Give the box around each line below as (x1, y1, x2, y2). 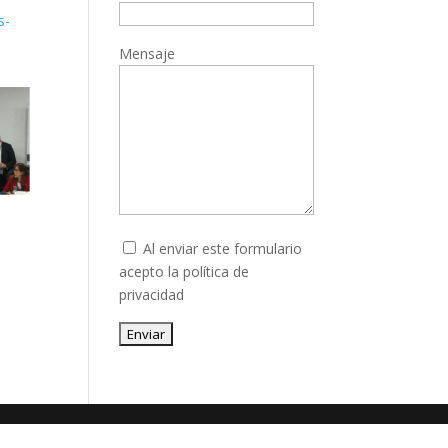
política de (183, 262, 250, 281)
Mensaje (119, 44, 176, 63)
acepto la (119, 262, 184, 281)
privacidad (119, 285, 185, 304)
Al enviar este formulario (139, 239, 303, 258)
